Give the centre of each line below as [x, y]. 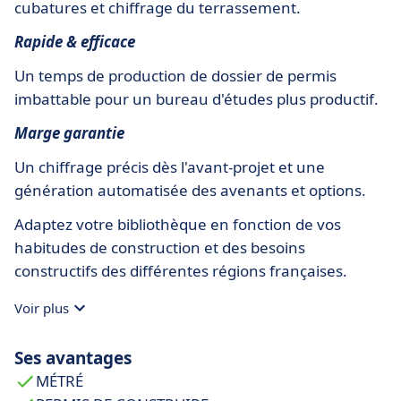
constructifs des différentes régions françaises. [181, 270]
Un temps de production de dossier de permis [175, 75]
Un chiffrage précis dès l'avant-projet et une [170, 166]
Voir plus [42, 307]
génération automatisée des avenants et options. [190, 190]
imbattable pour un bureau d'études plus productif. [196, 98]
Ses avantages [73, 358]
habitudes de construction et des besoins [160, 247]
